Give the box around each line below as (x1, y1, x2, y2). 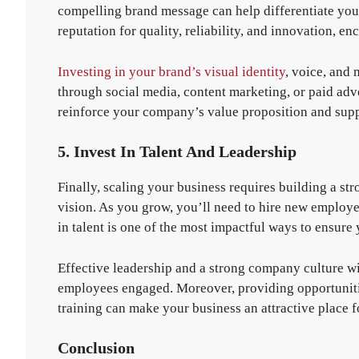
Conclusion (58, 339, 135, 357)
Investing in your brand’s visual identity (58, 63, 285, 79)
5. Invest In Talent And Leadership (58, 143, 296, 161)
